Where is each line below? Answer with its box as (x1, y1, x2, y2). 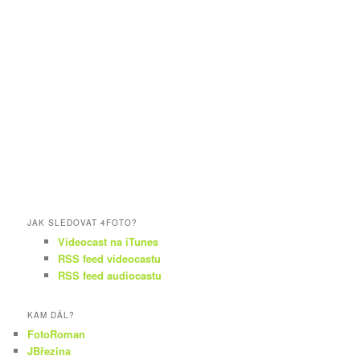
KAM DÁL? (27, 309, 76, 321)
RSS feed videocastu (57, 250, 161, 266)
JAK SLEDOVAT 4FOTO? (27, 216, 138, 228)
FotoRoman (27, 325, 86, 342)
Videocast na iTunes (57, 233, 158, 249)
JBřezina (27, 342, 72, 358)
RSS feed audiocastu (57, 267, 162, 283)
